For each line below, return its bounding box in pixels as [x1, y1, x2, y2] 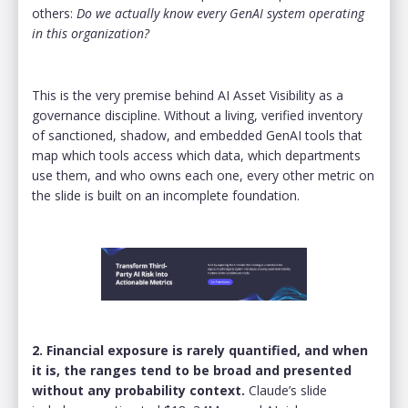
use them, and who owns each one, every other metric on [32, 166, 374, 184]
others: [32, 4, 76, 22]
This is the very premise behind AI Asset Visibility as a [32, 86, 343, 104]
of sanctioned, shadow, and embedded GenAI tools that [32, 126, 362, 144]
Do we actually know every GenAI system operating [76, 4, 364, 22]
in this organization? [32, 24, 149, 42]
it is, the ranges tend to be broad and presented [32, 361, 352, 379]
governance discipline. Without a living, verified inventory [32, 106, 362, 124]
